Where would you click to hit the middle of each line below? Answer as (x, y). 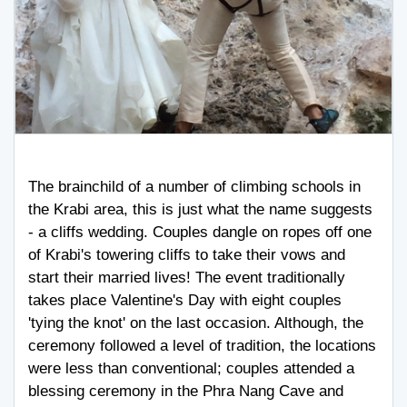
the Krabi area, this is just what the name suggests (200, 209)
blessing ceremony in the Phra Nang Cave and (186, 391)
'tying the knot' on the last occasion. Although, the (196, 323)
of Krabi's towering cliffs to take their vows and (187, 255)
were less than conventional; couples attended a (191, 368)
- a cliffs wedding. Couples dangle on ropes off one (200, 232)
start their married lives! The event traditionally (187, 278)
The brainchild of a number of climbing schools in (194, 187)
